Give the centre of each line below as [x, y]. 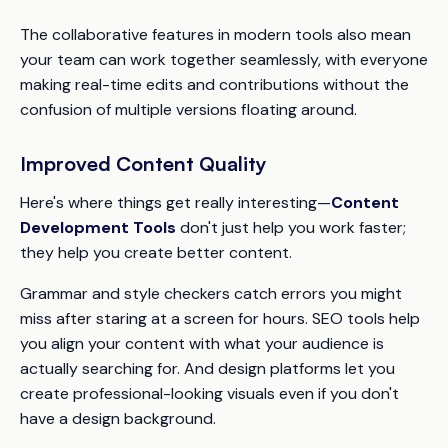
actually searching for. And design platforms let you [207, 368]
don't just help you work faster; [291, 227]
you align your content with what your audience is [202, 343]
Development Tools [98, 227]
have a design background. [118, 418]
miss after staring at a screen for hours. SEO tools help [220, 318]
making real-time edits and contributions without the [214, 84]
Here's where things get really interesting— [175, 202]
